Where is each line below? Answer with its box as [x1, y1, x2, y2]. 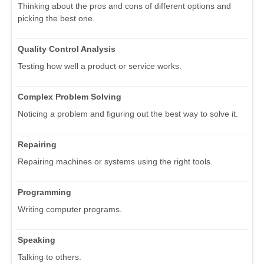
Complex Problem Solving [18, 92, 121, 102]
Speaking [18, 235, 55, 245]
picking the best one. [18, 14, 95, 24]
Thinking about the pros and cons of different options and [18, 1, 231, 11]
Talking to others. [18, 252, 81, 262]
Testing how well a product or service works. [18, 61, 181, 71]
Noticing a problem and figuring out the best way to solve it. [18, 109, 238, 119]
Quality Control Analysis [18, 44, 115, 54]
